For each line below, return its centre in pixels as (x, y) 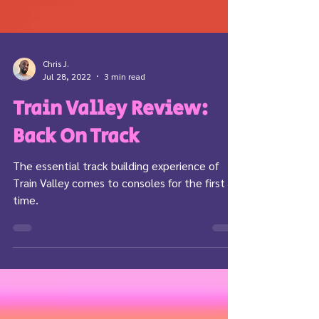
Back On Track (76, 187)
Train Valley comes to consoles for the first (119, 234)
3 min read (125, 127)
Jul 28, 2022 (67, 127)
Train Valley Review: (111, 159)
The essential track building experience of (116, 216)
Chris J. (56, 115)
